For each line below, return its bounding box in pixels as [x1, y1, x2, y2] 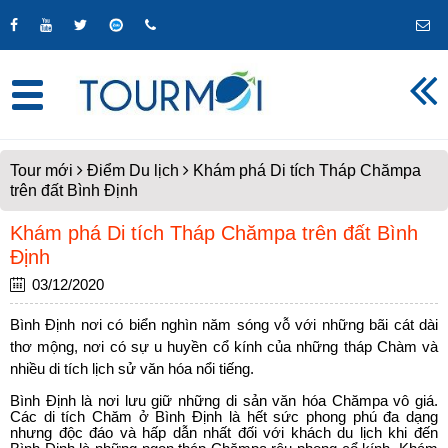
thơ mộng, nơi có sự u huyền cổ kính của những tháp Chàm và [10, 339, 438, 355]
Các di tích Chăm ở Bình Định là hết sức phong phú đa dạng [10, 409, 438, 425]
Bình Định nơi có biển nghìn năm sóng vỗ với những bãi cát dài [10, 317, 438, 333]
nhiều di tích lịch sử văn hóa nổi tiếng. [10, 361, 258, 377]
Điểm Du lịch [87, 162, 179, 179]
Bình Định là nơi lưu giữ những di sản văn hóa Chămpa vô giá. [10, 393, 438, 409]
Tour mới [10, 162, 73, 179]
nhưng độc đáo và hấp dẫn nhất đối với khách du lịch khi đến [10, 425, 438, 441]
